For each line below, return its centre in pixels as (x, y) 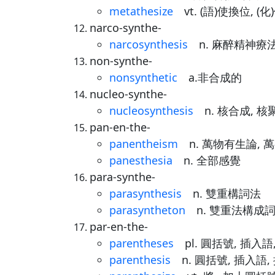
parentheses (141, 243)
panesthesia (141, 160)
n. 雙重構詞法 (221, 193)
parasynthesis (145, 193)
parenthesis (140, 260)
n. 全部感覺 (207, 160)
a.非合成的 (210, 77)
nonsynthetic (143, 77)
